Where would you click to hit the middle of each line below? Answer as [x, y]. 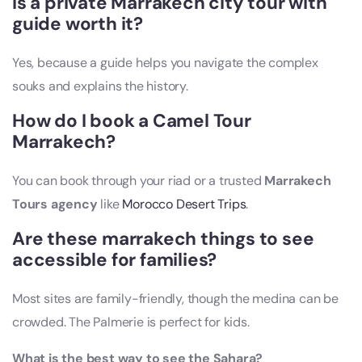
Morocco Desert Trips [184, 204]
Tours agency [55, 204]
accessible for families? [115, 259]
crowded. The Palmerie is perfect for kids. [131, 322]
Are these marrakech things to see [163, 238]
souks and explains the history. [100, 86]
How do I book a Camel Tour [132, 120]
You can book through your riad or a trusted [139, 180]
